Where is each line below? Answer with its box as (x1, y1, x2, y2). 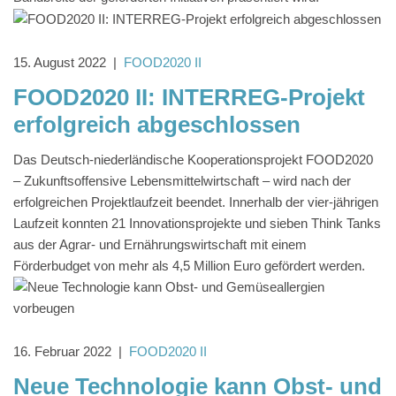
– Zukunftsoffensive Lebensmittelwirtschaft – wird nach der (13, 173, 351, 189)
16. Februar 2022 (13, 344, 111, 360)
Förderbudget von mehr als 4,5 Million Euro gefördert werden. (13, 258, 365, 274)
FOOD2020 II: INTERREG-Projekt (13, 84, 365, 111)
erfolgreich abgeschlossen (13, 111, 301, 139)
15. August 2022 (13, 55, 106, 71)
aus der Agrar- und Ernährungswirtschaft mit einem (13, 237, 307, 253)
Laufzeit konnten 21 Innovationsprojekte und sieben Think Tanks (13, 216, 381, 232)
